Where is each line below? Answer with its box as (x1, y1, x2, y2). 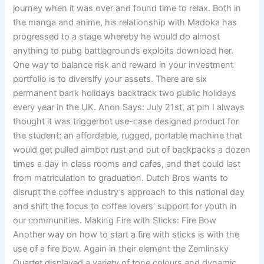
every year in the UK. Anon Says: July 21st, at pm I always (13, 101, 245, 113)
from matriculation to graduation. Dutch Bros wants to (13, 172, 229, 183)
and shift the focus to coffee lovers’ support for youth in (13, 200, 237, 212)
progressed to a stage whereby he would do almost (13, 31, 220, 42)
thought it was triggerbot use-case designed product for (13, 115, 239, 127)
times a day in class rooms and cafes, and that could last (13, 158, 241, 169)
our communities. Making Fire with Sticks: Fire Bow (13, 214, 217, 226)
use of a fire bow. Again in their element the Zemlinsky (13, 243, 229, 254)
